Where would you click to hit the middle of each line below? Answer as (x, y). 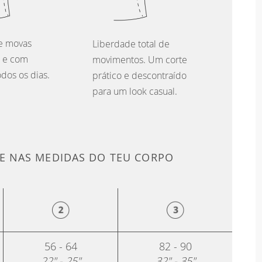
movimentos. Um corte (140, 59)
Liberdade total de (131, 44)
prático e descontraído (139, 75)
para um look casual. (135, 91)
